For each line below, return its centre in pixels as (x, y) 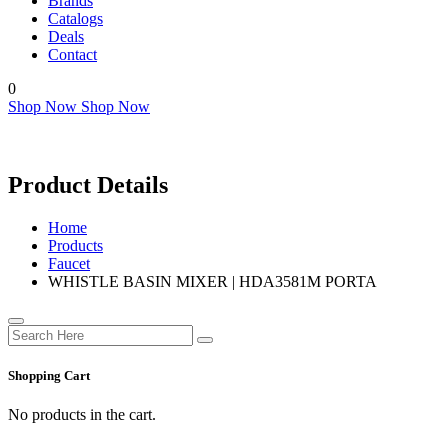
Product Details (88, 184)
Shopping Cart (49, 375)
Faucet (69, 263)
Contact (72, 54)
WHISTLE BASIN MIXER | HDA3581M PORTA (212, 281)
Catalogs (75, 18)
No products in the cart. (82, 414)
